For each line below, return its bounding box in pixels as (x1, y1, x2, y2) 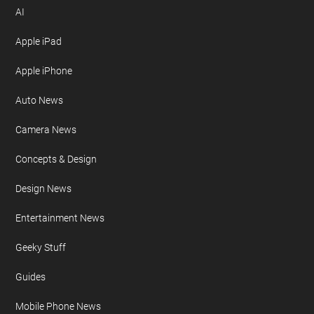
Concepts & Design (15, 153, 97, 165)
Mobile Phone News (15, 301, 102, 313)
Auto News (15, 95, 64, 107)
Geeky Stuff (15, 242, 67, 254)
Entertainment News (15, 212, 105, 224)
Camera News (15, 124, 77, 136)
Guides (15, 271, 46, 283)
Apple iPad (15, 36, 62, 48)
